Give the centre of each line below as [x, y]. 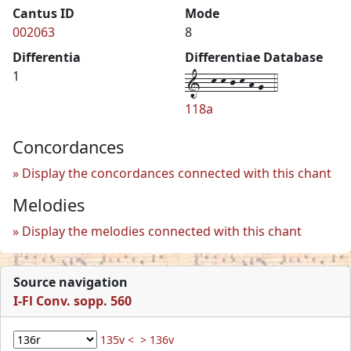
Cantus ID [43, 13]
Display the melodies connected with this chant [162, 231]
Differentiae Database [254, 57]
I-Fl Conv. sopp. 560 [72, 300]
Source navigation [71, 282]
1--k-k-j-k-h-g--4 [231, 83]
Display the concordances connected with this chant [177, 173]
